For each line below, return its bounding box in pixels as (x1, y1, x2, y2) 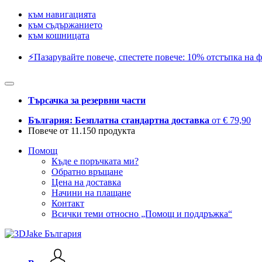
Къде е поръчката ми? (51, 156, 139, 166)
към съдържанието (28, 20, 102, 30)
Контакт (51, 198, 84, 208)
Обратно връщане (51, 167, 123, 177)
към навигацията (28, 9, 96, 19)
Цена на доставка (51, 177, 121, 187)
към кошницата (28, 30, 89, 40)
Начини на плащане (51, 188, 131, 198)
